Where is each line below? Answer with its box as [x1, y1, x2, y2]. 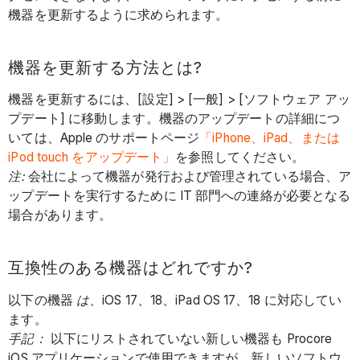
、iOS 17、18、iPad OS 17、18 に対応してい [89, 292, 342, 308]
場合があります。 [8, 207, 112, 223]
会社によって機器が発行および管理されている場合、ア [24, 169, 352, 185]
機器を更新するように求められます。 [8, 6, 229, 22]
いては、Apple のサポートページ [8, 130, 200, 146]
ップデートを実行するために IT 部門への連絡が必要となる [8, 188, 351, 204]
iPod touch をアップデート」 [8, 149, 176, 166]
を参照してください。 [175, 149, 305, 166]
